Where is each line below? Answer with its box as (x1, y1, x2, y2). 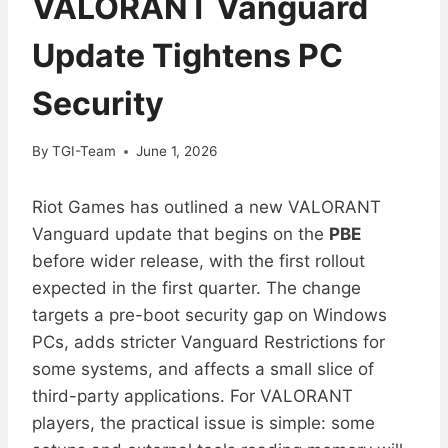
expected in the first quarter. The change (32, 278, 361, 299)
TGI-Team (52, 143, 117, 160)
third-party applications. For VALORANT (32, 386, 353, 407)
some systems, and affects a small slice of (32, 359, 374, 380)
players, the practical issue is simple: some (32, 413, 375, 434)
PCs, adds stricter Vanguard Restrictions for (32, 332, 385, 353)
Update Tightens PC (32, 35, 343, 75)
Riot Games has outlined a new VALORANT (32, 197, 381, 218)
